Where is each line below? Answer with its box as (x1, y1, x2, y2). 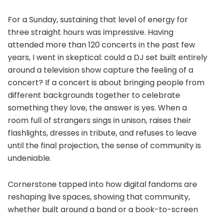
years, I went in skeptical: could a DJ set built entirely (8, 52, 207, 63)
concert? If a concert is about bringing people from (8, 77, 204, 89)
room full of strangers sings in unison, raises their (8, 115, 191, 126)
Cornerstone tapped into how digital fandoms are (8, 179, 197, 190)
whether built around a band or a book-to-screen (8, 204, 198, 216)
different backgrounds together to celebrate (8, 90, 180, 101)
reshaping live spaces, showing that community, (8, 191, 190, 203)
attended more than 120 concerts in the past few (8, 39, 195, 51)
